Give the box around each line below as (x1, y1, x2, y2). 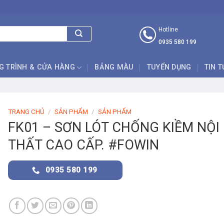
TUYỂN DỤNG (146, 63, 191, 71)
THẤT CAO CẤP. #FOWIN (8, 136, 159, 153)
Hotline (158, 26, 178, 33)
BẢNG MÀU (94, 63, 134, 71)
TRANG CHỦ (8, 107, 45, 115)
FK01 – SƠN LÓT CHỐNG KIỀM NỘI (8, 119, 220, 135)
